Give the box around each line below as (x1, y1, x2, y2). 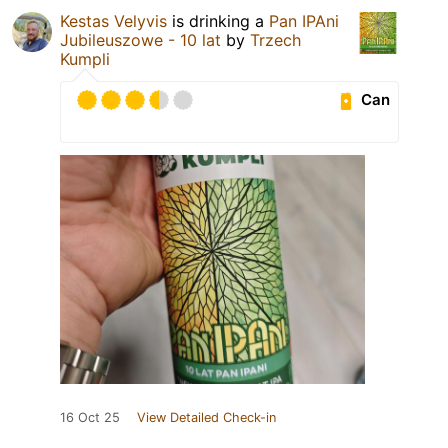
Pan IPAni (269, 10, 339, 31)
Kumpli (60, 48, 110, 69)
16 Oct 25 (60, 409, 120, 425)
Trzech (250, 29, 301, 50)
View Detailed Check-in (137, 409, 276, 425)
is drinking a (167, 10, 269, 31)
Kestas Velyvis (60, 10, 167, 31)
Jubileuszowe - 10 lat (60, 29, 221, 50)
